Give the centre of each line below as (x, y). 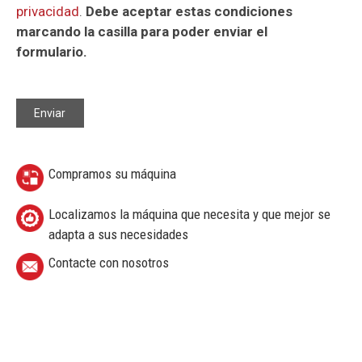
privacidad (48, 12)
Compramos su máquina (112, 174)
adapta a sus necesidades (118, 235)
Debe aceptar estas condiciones (189, 12)
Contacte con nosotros (109, 263)
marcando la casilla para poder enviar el (142, 32)
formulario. (52, 52)
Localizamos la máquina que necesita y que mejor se (189, 215)
